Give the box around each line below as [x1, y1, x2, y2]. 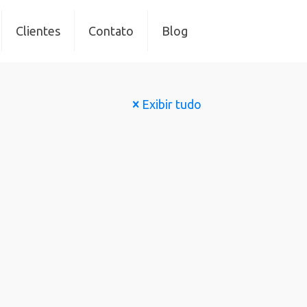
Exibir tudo [142, 97, 201, 111]
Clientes [16, 24, 60, 38]
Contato [88, 24, 134, 38]
